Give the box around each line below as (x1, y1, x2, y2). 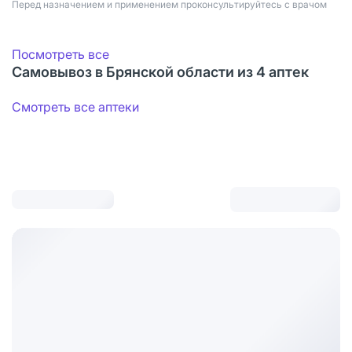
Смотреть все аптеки (12, 98, 139, 115)
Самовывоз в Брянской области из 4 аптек (12, 63, 309, 80)
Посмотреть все (12, 46, 109, 62)
